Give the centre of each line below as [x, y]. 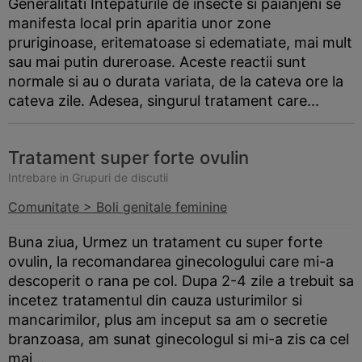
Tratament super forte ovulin [128, 158]
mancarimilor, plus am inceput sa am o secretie [168, 320]
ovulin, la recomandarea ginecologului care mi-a [171, 261]
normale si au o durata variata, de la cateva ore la [176, 81]
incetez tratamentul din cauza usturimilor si [155, 300]
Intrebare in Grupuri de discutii [88, 177]
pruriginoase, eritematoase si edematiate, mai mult [180, 42]
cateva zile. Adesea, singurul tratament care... [164, 101]
